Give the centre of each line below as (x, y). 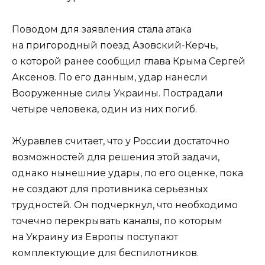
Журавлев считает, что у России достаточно (121, 141)
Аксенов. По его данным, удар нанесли (110, 77)
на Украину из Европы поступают (95, 237)
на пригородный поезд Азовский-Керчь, (115, 45)
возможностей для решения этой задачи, (116, 157)
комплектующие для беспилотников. (105, 253)
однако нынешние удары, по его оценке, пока (127, 173)
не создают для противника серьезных (110, 189)
